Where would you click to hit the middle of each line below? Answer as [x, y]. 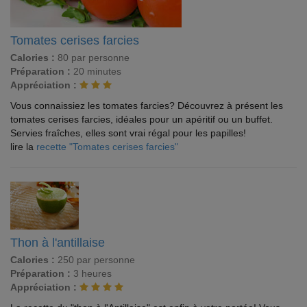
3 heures [91, 274]
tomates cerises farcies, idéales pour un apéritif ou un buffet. [142, 120]
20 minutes [96, 72]
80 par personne [92, 58]
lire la [23, 147]
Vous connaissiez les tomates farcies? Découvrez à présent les [147, 106]
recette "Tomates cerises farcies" [107, 147]
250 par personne [95, 260]
